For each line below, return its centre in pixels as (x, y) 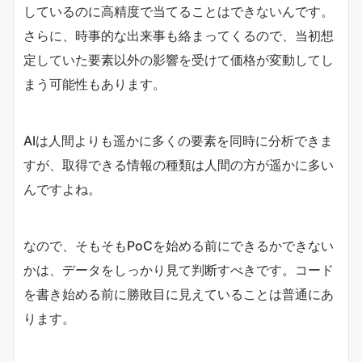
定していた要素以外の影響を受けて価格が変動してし (179, 59)
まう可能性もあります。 (95, 84)
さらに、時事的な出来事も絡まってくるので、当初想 (179, 35)
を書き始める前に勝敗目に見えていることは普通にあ (179, 294)
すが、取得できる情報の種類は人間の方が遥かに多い (179, 164)
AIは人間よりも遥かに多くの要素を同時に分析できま (178, 140)
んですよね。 (62, 189)
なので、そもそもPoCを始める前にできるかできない (179, 245)
